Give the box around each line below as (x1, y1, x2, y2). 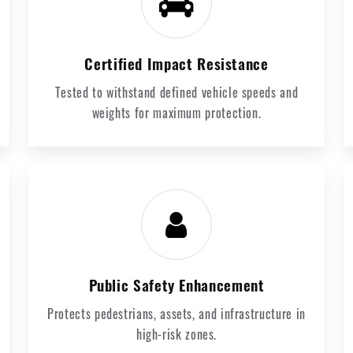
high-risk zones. (136, 325, 217, 344)
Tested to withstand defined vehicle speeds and (54, 83, 299, 102)
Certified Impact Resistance (84, 52, 269, 75)
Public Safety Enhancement (88, 273, 265, 296)
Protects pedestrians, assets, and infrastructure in (47, 304, 306, 323)
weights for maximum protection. (91, 103, 262, 122)
